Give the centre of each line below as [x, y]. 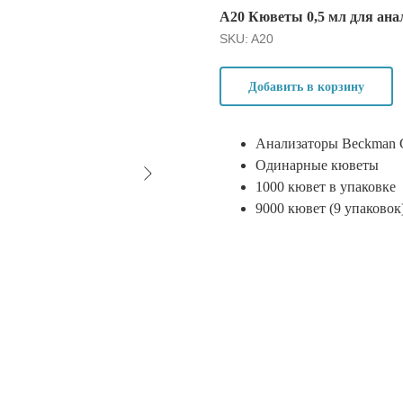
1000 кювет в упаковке [326, 187]
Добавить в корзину [306, 86]
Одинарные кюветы [317, 166]
